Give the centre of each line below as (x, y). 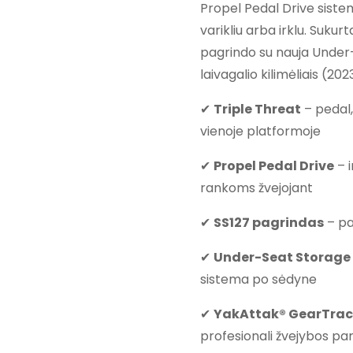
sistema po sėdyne (258, 279)
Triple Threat (257, 109)
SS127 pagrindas (268, 222)
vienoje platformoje (260, 131)
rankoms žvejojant (256, 188)
